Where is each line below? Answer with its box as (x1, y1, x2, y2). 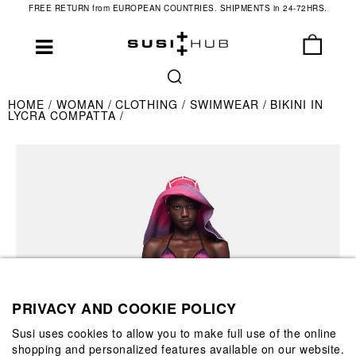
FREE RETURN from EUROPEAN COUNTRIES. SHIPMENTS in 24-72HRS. (29, 2, 327, 14)
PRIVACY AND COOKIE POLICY (12, 297, 237, 319)
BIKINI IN (270, 96, 323, 112)
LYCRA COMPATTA (8, 107, 120, 123)
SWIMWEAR (189, 96, 263, 112)
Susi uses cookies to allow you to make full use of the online (12, 324, 337, 341)
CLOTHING (115, 96, 182, 112)
